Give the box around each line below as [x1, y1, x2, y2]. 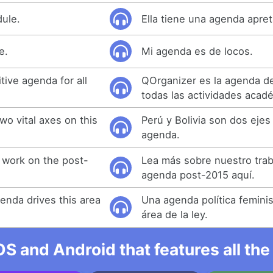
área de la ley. [141, 208, 208, 221]
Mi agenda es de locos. [141, 45, 253, 58]
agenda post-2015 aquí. [141, 168, 255, 181]
